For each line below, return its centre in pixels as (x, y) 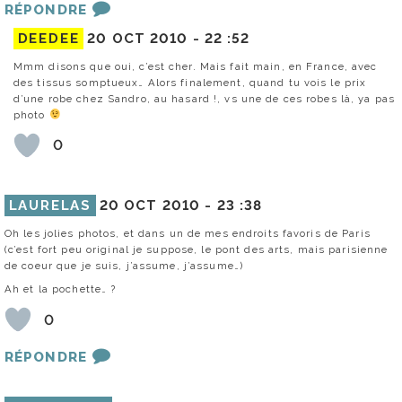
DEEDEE (48, 38)
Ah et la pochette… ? (61, 289)
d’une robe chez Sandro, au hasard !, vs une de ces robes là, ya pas (205, 98)
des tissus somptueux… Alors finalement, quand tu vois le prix (190, 82)
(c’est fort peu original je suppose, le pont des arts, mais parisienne (197, 249)
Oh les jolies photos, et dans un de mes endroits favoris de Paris (188, 233)
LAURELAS (50, 205)
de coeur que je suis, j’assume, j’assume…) (124, 265)
